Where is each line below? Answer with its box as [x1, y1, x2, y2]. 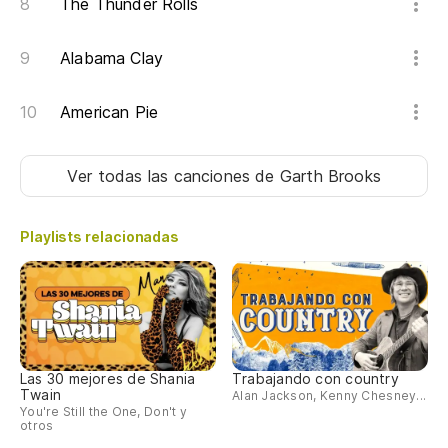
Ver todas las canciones [67, 166, 256, 187]
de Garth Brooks [255, 166, 381, 187]
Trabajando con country [232, 369, 399, 387]
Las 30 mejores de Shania [20, 369, 196, 387]
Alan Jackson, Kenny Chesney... [232, 387, 427, 403]
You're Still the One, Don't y [20, 403, 187, 419]
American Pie [60, 102, 159, 123]
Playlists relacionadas [20, 228, 180, 246]
